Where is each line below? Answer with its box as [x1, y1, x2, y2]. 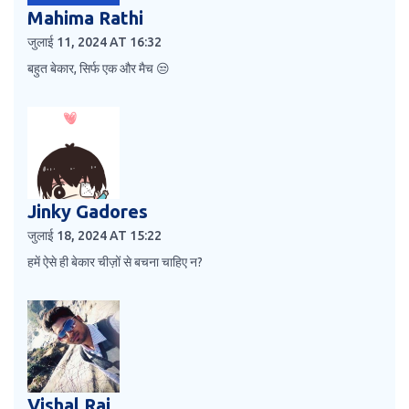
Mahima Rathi [27, 7, 143, 29]
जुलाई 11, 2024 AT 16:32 [27, 35, 162, 50]
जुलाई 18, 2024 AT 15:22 [27, 228, 162, 244]
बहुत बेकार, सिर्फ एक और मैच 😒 [27, 61, 170, 77]
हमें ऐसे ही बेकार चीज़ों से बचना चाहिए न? [27, 255, 203, 270]
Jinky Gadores [27, 201, 148, 223]
